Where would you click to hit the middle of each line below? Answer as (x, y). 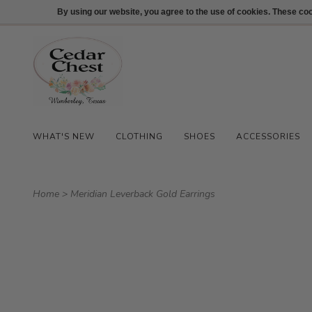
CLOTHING (139, 136)
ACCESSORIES (268, 136)
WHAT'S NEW (64, 136)
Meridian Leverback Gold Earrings (143, 194)
